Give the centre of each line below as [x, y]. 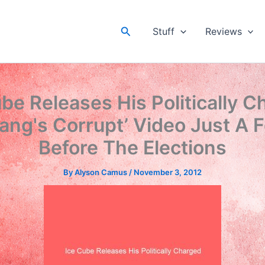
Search [137, 30]
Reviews [223, 31]
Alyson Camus [102, 172]
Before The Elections [132, 148]
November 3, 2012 [168, 172]
